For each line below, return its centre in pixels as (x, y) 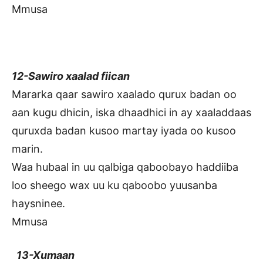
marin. (27, 149)
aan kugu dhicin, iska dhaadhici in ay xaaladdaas (131, 113)
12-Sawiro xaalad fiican (71, 76)
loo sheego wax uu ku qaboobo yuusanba (114, 186)
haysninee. (38, 204)
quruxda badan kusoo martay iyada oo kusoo (124, 131)
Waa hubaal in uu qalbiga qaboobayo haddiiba (125, 167)
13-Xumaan (44, 255)
